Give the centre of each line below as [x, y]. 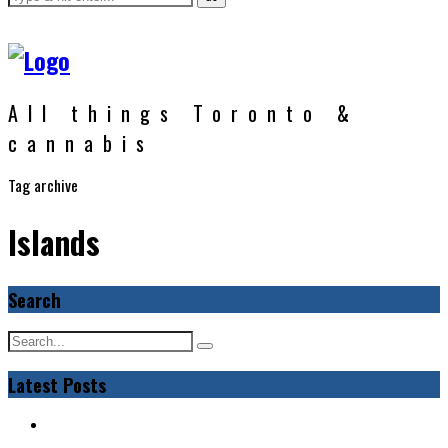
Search [34, 300]
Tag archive [43, 184]
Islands [54, 241]
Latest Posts [57, 384]
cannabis [81, 142]
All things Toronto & [183, 112]
